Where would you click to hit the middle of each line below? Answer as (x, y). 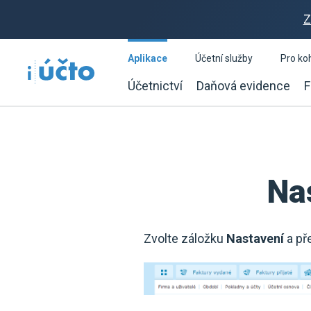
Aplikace (148, 58)
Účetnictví (155, 86)
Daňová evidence (243, 86)
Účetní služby (224, 58)
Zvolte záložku (185, 238)
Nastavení (257, 238)
